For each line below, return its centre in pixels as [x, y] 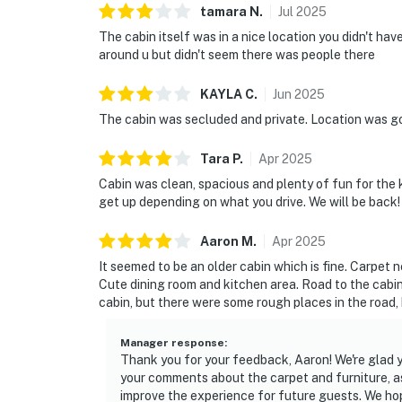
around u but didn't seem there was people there [237, 55]
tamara [223, 12]
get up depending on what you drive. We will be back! [249, 202]
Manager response [172, 343]
